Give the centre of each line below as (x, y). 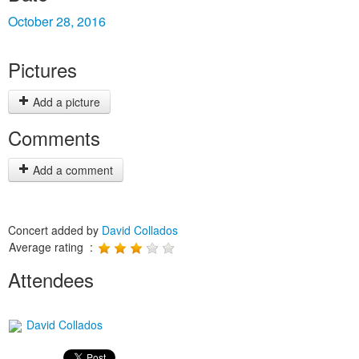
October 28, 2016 (57, 21)
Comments (54, 137)
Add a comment (71, 170)
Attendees (51, 279)
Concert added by (55, 230)
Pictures (42, 69)
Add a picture (65, 102)
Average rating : (52, 247)
